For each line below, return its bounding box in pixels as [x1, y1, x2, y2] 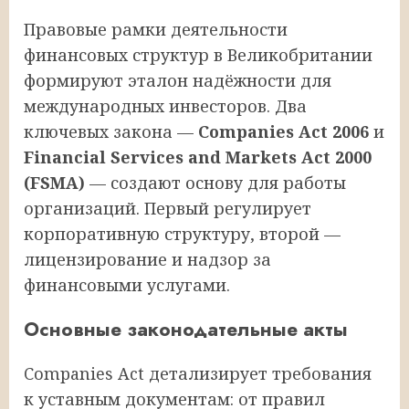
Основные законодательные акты [24, 314, 348, 343]
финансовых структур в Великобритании [24, 43, 372, 66]
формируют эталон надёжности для [24, 68, 331, 91]
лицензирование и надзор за [24, 247, 271, 270]
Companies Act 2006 [198, 120, 369, 142]
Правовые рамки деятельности [24, 17, 288, 40]
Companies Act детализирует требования [24, 362, 372, 384]
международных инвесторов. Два [24, 94, 307, 117]
